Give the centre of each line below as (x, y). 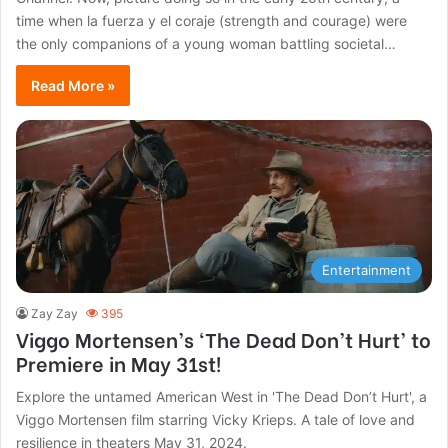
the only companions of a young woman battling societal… (206, 43)
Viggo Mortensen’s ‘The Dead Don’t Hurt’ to (224, 338)
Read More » (73, 85)
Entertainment (366, 269)
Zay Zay (55, 313)
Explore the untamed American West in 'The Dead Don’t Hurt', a (222, 396)
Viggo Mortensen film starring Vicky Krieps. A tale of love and (216, 419)
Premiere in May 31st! (119, 362)
